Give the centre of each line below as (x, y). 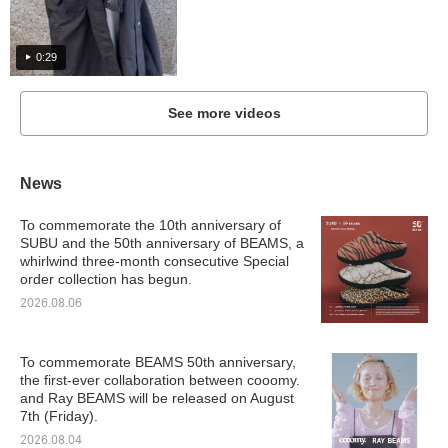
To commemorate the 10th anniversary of (150, 225)
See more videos (224, 113)
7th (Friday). (59, 416)
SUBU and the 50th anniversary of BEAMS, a (162, 243)
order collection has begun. (106, 279)
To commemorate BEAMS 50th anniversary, (158, 362)
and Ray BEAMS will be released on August (157, 398)
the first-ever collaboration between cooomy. (160, 380)
